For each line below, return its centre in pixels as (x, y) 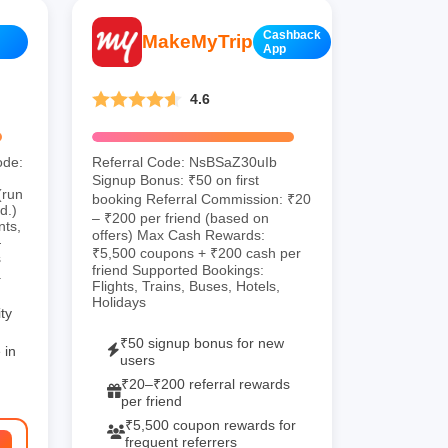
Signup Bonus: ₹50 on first (175, 179)
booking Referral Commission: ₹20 (201, 198)
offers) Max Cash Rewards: (178, 234)
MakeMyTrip (197, 41)
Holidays (119, 301)
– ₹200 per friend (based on (180, 217)
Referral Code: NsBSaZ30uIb (184, 161)
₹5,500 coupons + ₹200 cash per (196, 252)
